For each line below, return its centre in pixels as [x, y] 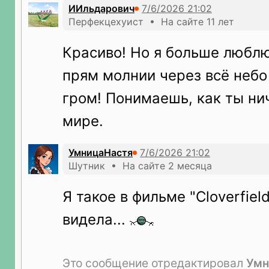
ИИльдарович [101, 8]
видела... [96, 219]
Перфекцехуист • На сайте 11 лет [151, 22]
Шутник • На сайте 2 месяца [140, 166]
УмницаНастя [101, 153]
